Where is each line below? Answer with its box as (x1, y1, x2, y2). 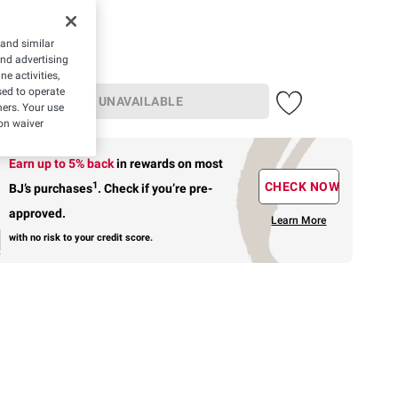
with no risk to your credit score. (9, 231, 154, 243)
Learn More (271, 214, 327, 227)
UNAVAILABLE (98, 93, 184, 108)
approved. (9, 205, 67, 220)
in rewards (116, 155, 179, 171)
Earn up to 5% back (9, 155, 117, 171)
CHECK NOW (264, 179, 340, 195)
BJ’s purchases (9, 180, 93, 195)
